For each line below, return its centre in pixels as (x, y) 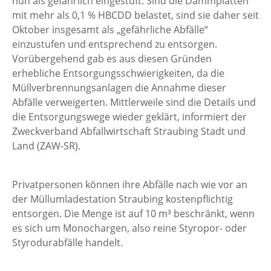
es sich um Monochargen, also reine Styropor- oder (129, 228)
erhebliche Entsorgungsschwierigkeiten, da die (118, 73)
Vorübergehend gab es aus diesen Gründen (112, 59)
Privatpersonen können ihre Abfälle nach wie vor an (130, 184)
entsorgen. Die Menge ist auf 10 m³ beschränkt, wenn (133, 214)
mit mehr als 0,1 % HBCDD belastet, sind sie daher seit (135, 15)
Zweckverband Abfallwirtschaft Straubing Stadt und (129, 131)
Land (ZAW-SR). (46, 146)
